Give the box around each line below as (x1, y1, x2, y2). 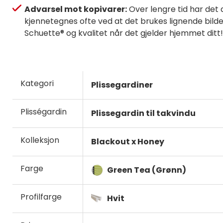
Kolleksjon (20, 134, 59, 146)
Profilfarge (20, 191, 62, 203)
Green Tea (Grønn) (107, 164, 186, 176)
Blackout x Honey (91, 135, 164, 147)
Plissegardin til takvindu (91, 107, 196, 119)
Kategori (20, 77, 54, 89)
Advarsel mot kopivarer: (24, 3, 127, 15)
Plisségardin (20, 106, 67, 117)
